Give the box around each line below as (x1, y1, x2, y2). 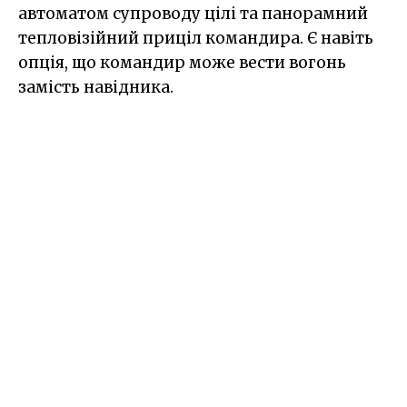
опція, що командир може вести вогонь (18, 53, 346, 74)
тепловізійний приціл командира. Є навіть (18, 28, 373, 49)
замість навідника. (18, 77, 174, 98)
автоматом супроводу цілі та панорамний (18, 4, 368, 25)
